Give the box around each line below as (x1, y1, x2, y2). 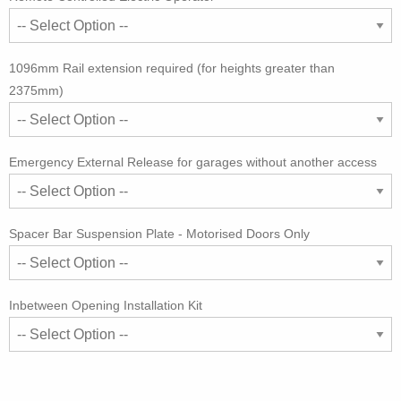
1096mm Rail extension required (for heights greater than (9, 61, 335, 75)
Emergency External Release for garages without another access (9, 155, 377, 169)
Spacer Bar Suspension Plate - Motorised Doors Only (9, 226, 310, 241)
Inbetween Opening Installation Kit (9, 298, 202, 312)
